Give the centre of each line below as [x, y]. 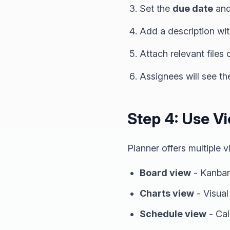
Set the [156, 8]
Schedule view [173, 214]
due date [193, 8]
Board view [165, 172]
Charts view [167, 193]
